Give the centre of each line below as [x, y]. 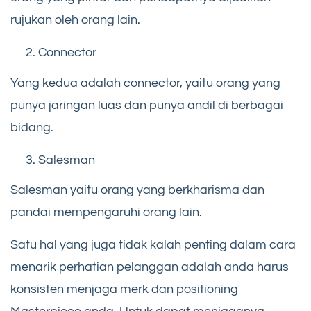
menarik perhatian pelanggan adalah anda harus [150, 267]
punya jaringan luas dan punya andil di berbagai [147, 105]
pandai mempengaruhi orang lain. [106, 212]
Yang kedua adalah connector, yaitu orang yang [145, 83]
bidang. [32, 127]
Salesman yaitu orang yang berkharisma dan [137, 190]
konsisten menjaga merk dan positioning [124, 289]
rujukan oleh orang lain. [75, 20]
